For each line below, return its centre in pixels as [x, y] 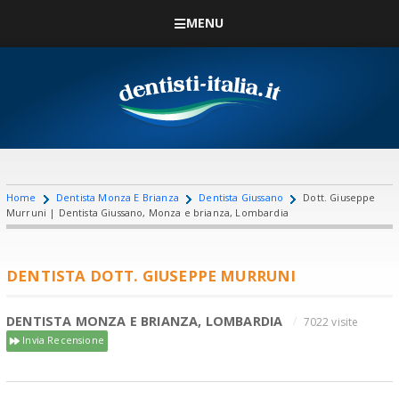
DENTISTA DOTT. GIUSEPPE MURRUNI [151, 275]
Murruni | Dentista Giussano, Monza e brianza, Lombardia [147, 212]
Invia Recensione [62, 339]
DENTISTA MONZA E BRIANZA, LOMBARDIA [145, 321]
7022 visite [331, 322]
